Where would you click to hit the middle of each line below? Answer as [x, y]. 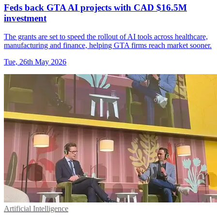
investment [25, 18]
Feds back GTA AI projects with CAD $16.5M [95, 7]
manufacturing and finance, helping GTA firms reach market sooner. [108, 46]
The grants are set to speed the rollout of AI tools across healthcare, [106, 37]
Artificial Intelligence [36, 209]
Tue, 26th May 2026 [35, 62]
